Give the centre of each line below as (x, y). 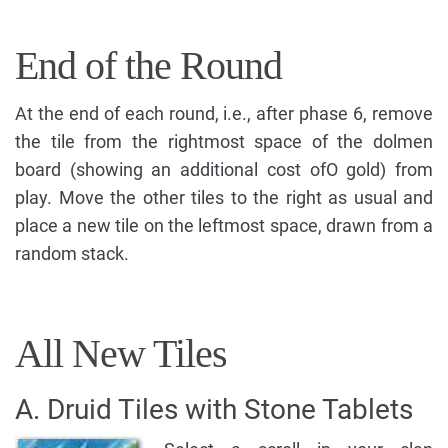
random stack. (72, 254)
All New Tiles (121, 354)
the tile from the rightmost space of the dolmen (224, 142)
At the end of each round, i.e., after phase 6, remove (224, 114)
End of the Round (148, 66)
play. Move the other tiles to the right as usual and (224, 198)
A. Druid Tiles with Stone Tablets (214, 410)
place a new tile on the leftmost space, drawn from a (224, 226)
